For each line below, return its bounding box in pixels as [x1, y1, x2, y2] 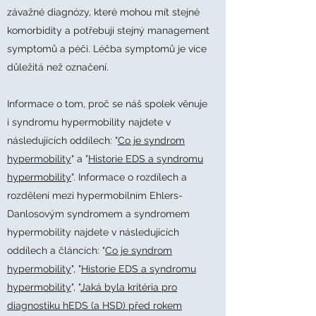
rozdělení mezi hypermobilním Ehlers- [7, 190, 183, 201]
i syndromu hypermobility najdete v [7, 116, 171, 128]
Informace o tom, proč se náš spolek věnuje [7, 98, 207, 109]
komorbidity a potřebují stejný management [7, 25, 209, 36]
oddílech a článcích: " [7, 245, 105, 256]
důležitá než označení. [7, 61, 109, 73]
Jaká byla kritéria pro [80, 281, 177, 293]
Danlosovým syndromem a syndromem [7, 208, 190, 219]
